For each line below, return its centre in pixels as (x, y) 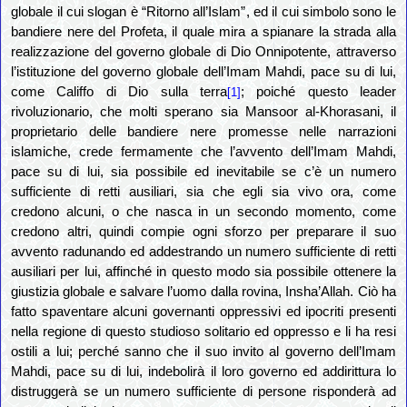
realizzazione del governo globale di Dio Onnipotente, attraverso (203, 52)
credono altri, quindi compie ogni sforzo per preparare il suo (203, 232)
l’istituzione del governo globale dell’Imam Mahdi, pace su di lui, (203, 72)
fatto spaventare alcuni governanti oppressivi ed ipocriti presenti (203, 312)
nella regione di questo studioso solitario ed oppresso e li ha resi (203, 332)
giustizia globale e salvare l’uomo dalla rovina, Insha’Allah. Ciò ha (203, 292)
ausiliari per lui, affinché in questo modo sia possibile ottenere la (203, 272)
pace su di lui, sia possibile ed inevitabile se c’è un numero (203, 172)
